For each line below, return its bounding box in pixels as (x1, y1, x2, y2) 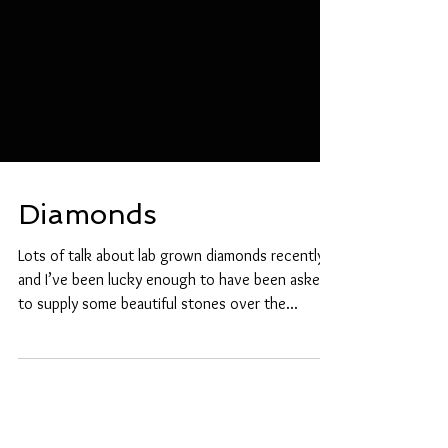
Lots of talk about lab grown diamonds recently (18, 318, 324, 338)
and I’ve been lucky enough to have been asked (18, 342, 328, 362)
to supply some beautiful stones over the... (18, 366, 298, 386)
